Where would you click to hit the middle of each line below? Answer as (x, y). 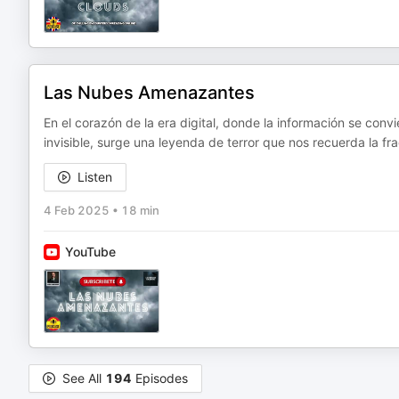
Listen (95, 177)
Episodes (160, 378)
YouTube (90, 252)
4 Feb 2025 (77, 210)
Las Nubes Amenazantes (149, 93)
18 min (140, 210)
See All (84, 378)
